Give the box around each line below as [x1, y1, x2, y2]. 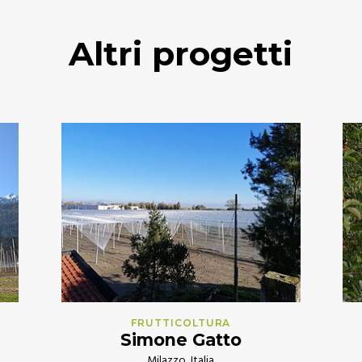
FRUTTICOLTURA [130, 317, 231, 330]
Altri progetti [69, 33, 293, 74]
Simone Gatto [120, 330, 242, 351]
